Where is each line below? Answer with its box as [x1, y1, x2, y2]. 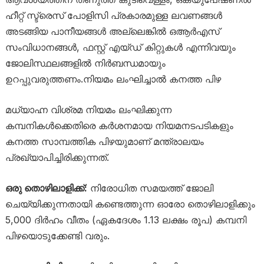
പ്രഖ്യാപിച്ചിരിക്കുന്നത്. [5, 151, 109, 164]
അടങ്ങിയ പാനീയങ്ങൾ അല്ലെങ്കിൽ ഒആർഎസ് [5, 25, 220, 38]
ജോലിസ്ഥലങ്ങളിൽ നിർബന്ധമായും [5, 57, 166, 70]
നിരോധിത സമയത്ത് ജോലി [87, 182, 213, 194]
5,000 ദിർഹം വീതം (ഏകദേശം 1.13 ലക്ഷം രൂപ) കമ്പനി [5, 214, 246, 226]
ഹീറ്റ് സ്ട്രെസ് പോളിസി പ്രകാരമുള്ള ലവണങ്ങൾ [5, 9, 222, 22]
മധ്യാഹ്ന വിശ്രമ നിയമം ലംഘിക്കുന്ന [5, 104, 171, 116]
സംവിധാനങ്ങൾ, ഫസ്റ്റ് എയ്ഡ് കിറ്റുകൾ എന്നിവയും [5, 41, 236, 54]
